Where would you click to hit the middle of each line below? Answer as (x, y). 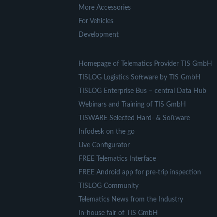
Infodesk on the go (107, 132)
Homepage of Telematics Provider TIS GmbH (145, 64)
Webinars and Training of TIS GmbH (132, 105)
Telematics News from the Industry (131, 200)
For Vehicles (96, 21)
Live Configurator (104, 145)
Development (99, 35)
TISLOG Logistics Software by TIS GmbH (139, 77)
